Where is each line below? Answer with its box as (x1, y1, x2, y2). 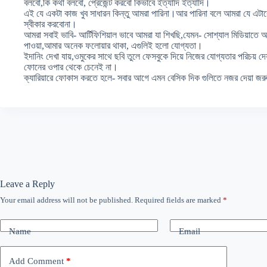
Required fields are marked (135, 195, 223, 204)
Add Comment (9, 256, 64, 266)
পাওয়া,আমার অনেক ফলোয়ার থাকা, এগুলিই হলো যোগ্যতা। (24, 41, 203, 51)
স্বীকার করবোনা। (24, 19, 77, 29)
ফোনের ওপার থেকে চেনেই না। (24, 62, 118, 72)
